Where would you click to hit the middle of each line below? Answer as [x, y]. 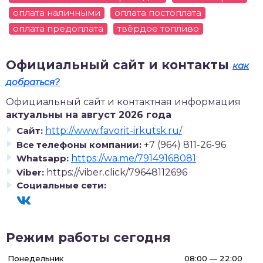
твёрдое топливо [158, 28]
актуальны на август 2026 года [89, 115]
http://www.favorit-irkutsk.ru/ [114, 131]
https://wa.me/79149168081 [134, 158]
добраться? [33, 82]
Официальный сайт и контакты [119, 65]
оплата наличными [57, 13]
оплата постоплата [158, 13]
